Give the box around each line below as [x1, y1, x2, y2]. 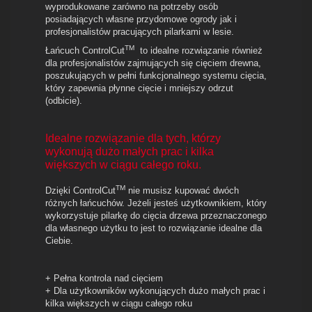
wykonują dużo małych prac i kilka [45, 145, 214, 157]
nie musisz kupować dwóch [125, 185, 239, 196]
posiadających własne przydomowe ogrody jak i [45, 13, 237, 24]
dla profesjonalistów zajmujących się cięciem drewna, [45, 57, 261, 68]
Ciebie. [45, 235, 76, 246]
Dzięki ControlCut [45, 185, 116, 196]
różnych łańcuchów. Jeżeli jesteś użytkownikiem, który [45, 197, 267, 208]
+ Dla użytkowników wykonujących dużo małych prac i [45, 285, 265, 296]
